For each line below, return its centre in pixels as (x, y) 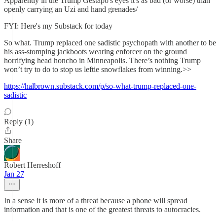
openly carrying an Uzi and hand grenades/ (71, 9)
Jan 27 (14, 174)
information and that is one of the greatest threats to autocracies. (102, 209)
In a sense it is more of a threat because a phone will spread (96, 201)
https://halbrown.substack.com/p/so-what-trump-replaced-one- (100, 86)
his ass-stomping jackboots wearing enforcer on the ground (95, 52)
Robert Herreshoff (32, 165)
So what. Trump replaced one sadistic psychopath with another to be (110, 43)
